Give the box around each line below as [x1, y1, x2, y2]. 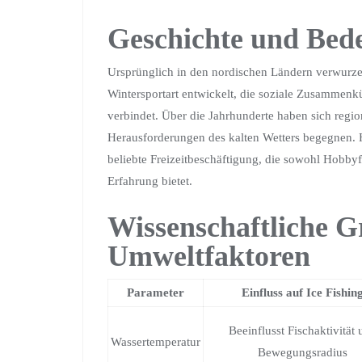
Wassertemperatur [111, 335, 200, 348]
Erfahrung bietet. [107, 175, 192, 187]
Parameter [127, 286, 184, 299]
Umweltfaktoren [107, 240, 310, 272]
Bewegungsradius [258, 346, 347, 359]
